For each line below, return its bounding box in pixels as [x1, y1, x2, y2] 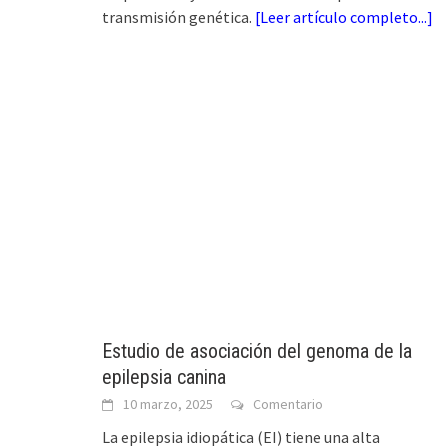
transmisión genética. [102, 7, 255, 28]
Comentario [253, 394, 323, 413]
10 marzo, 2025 [123, 394, 213, 413]
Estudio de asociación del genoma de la [102, 338, 412, 363]
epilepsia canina [102, 364, 226, 389]
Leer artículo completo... [260, 7, 427, 28]
